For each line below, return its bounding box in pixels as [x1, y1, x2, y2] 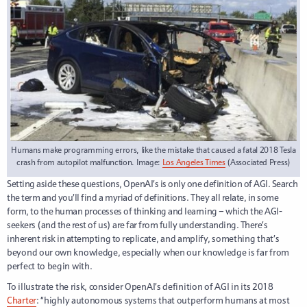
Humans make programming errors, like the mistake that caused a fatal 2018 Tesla [11, 144, 296, 155]
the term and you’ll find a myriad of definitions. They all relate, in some [7, 191, 279, 204]
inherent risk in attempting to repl [7, 232, 138, 245]
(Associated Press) [225, 156, 291, 167]
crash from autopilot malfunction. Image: [16, 156, 162, 167]
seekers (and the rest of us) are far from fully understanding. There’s [7, 218, 268, 231]
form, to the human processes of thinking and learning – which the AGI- [7, 204, 282, 217]
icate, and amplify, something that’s [137, 232, 280, 245]
